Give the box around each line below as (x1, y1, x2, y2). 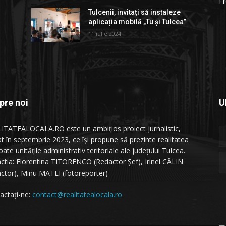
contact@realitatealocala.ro (32, 189, 122, 199)
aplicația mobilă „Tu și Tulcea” (88, 17, 187, 26)
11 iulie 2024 (88, 29, 122, 37)
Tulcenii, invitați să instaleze (88, 8, 181, 16)
